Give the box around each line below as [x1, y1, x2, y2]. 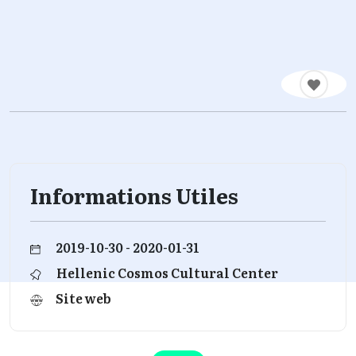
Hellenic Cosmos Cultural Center [56, 263, 278, 283]
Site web [56, 288, 111, 308]
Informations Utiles [30, 180, 238, 211]
